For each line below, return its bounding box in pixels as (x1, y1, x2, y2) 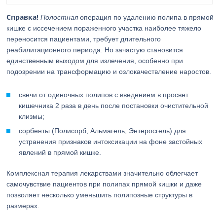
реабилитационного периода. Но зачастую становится (6, 46, 184, 54)
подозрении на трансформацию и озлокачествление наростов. (6, 68, 212, 75)
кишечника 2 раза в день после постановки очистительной (19, 102, 209, 110)
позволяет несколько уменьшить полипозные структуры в (6, 191, 193, 199)
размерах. (6, 202, 40, 210)
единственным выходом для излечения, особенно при (6, 57, 184, 65)
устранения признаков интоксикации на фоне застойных (19, 138, 203, 146)
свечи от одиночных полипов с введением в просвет (19, 91, 189, 99)
